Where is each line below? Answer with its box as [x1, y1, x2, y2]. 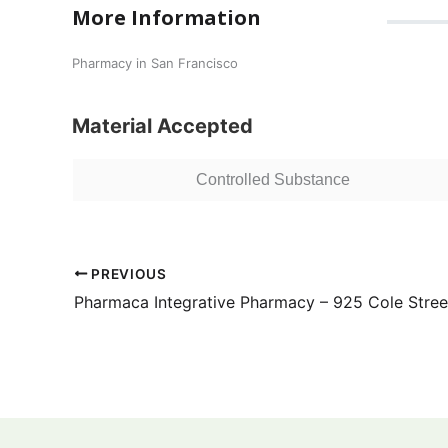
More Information [72, 3, 261, 31]
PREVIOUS [87, 265, 167, 282]
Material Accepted [72, 113, 253, 138]
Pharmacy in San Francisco [72, 54, 238, 71]
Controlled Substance [195, 170, 350, 188]
